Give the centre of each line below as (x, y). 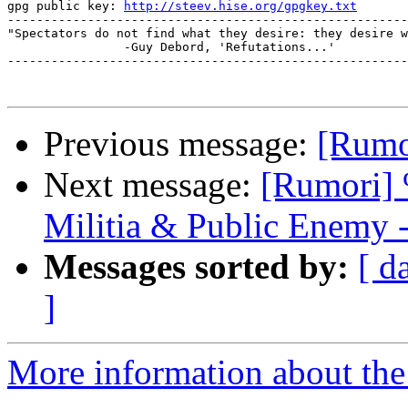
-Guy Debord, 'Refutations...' (66, 47)
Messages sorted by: (196, 267)
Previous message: (180, 144)
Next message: (152, 185)
